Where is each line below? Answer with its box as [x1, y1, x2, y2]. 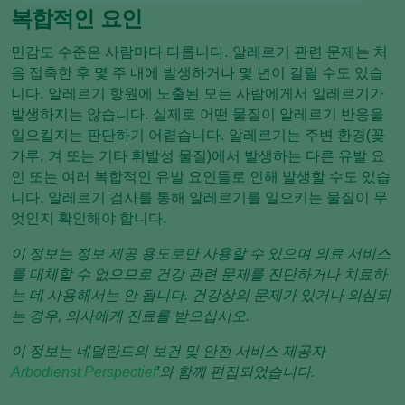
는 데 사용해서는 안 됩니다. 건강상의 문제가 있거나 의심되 [11, 287, 391, 304]
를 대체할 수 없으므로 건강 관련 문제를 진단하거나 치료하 [11, 267, 387, 283]
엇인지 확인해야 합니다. [11, 211, 167, 227]
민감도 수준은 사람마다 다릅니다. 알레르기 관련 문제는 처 [11, 44, 388, 61]
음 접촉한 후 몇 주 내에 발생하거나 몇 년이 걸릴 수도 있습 [11, 65, 383, 81]
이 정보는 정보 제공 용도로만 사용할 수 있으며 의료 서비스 [11, 246, 391, 262]
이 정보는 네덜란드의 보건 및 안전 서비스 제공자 [11, 344, 325, 360]
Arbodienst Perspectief [11, 364, 156, 381]
